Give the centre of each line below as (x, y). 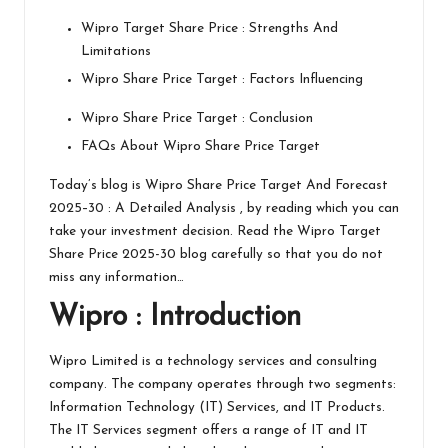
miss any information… (120, 278)
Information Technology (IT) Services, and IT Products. (217, 407)
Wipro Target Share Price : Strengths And (209, 29)
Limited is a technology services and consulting (232, 361)
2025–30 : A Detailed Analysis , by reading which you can (224, 209)
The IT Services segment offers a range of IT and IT (208, 430)
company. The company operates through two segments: (222, 384)
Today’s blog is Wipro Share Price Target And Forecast (218, 186)
